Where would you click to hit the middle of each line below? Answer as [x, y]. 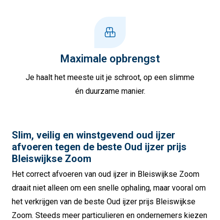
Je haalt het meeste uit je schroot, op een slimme [110, 77]
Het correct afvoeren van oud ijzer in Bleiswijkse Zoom [106, 174]
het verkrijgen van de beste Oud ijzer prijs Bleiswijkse [104, 201]
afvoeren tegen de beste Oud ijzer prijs [99, 147]
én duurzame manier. [110, 91]
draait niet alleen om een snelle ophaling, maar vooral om [109, 188]
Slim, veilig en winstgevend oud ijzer [94, 135]
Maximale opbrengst [110, 58]
